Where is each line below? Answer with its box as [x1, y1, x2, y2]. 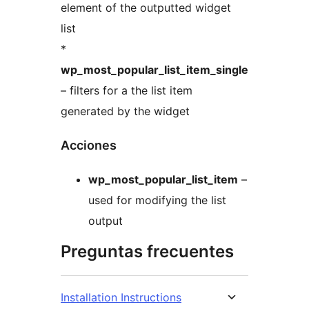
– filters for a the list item [61, 83, 192, 98]
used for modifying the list [88, 193, 226, 208]
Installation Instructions [61, 290, 181, 305]
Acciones [61, 138, 117, 153]
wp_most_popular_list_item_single [61, 63, 248, 77]
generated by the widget [61, 104, 190, 119]
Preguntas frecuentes [61, 241, 234, 262]
